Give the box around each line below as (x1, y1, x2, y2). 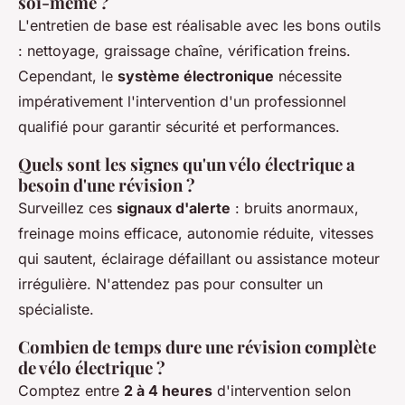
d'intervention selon (212, 381, 351, 400)
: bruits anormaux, (231, 199, 359, 218)
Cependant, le (18, 67, 118, 86)
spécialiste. (18, 300, 94, 319)
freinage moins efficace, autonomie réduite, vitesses (18, 224, 373, 243)
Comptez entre (18, 381, 124, 400)
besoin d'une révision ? (18, 174, 195, 197)
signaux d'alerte (117, 199, 231, 218)
